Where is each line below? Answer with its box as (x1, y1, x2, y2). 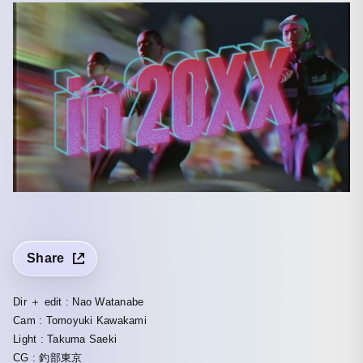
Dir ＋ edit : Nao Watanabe (13, 296, 144, 309)
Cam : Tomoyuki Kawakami (13, 314, 147, 327)
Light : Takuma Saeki (13, 333, 117, 346)
